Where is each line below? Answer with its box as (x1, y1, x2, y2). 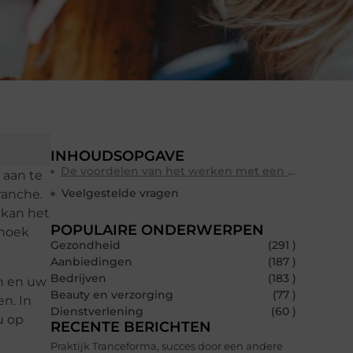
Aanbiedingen (50, 255, 132, 269)
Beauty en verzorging (50, 288, 173, 303)
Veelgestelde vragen (61, 186, 179, 201)
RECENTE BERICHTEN (50, 318, 211, 336)
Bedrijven (50, 271, 106, 286)
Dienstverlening (50, 304, 143, 319)
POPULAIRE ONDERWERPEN (50, 221, 264, 240)
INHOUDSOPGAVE (50, 147, 184, 165)
